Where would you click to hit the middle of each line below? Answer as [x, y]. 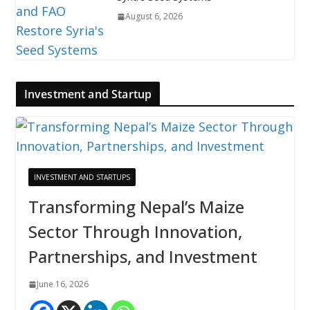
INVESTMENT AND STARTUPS [82, 177]
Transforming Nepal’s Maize [136, 207]
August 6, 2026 [154, 17]
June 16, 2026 [62, 284]
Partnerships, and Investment [143, 257]
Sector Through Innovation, [135, 232]
